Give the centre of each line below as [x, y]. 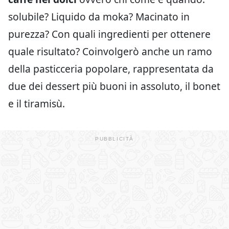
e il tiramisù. [37, 104]
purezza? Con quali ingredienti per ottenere [109, 34]
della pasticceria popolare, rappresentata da [111, 69]
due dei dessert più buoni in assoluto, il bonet [114, 86]
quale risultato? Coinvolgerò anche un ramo [110, 51]
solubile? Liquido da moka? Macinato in [99, 17]
